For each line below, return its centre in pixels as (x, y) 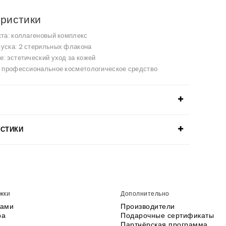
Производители (148, 207)
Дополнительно (145, 194)
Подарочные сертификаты (167, 216)
